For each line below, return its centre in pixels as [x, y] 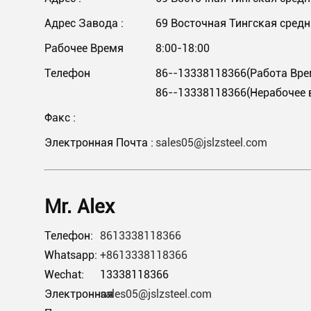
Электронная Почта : [99, 143]
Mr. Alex [79, 207]
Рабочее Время [84, 48]
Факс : [60, 118]
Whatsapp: [71, 255]
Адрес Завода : [84, 23]
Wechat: [64, 275]
